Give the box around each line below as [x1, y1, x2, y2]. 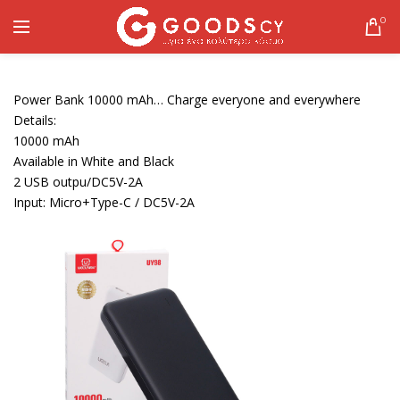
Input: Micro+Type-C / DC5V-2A [13, 194, 195, 211]
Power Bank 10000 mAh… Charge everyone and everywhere [13, 91, 361, 108]
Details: [13, 112, 56, 129]
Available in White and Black [13, 153, 174, 170]
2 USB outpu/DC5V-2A [13, 173, 143, 190]
